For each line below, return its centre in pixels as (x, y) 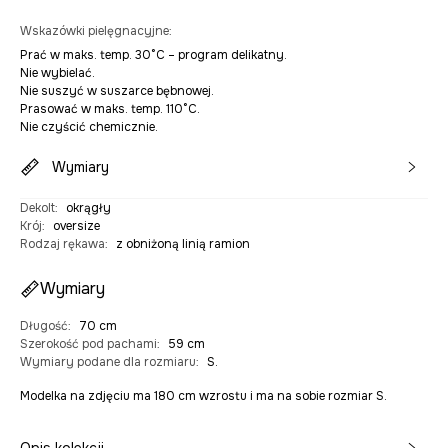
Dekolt (37, 208)
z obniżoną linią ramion (183, 244)
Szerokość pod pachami (88, 344)
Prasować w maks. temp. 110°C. (110, 109)
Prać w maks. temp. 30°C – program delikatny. (153, 55)
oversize (76, 226)
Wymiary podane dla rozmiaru (108, 362)
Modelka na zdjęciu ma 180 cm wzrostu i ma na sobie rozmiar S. (203, 396)
